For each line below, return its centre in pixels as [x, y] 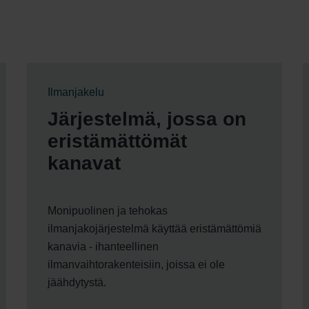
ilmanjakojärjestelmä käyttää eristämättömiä [154, 228]
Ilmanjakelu [76, 92]
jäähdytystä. [77, 282]
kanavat [84, 163]
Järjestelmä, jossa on [147, 119]
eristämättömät [117, 141]
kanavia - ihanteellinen [103, 246]
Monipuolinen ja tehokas [108, 210]
